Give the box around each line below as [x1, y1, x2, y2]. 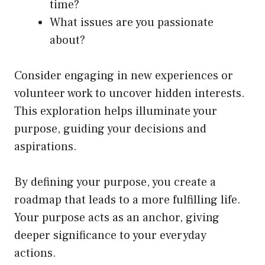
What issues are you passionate [50, 14, 214, 30]
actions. [14, 245, 56, 261]
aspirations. [14, 138, 77, 154]
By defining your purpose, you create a [14, 174, 216, 190]
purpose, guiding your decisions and [14, 121, 206, 137]
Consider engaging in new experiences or [14, 67, 233, 83]
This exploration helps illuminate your [14, 103, 217, 119]
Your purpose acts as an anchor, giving [14, 209, 219, 225]
